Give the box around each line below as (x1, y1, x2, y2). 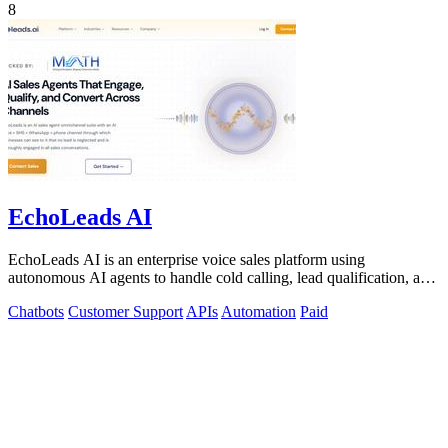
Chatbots (8, 303, 64, 321)
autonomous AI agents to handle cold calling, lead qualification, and (8, 269, 436, 287)
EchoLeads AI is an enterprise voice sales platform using (8, 251, 365, 269)
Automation (221, 303, 296, 321)
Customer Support (68, 303, 183, 321)
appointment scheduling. (8, 287, 162, 305)
